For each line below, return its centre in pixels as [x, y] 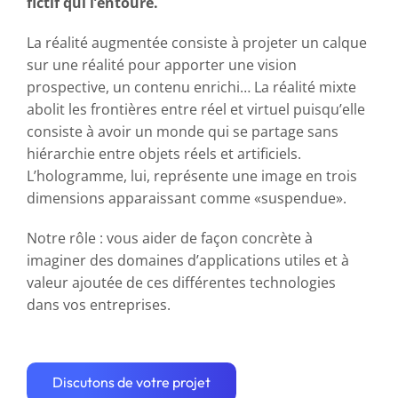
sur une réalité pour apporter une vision [162, 65]
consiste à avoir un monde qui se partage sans [183, 131]
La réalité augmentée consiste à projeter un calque [197, 43]
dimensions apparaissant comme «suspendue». [187, 198]
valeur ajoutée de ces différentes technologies [181, 283]
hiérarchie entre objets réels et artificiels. [164, 154]
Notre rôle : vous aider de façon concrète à [170, 238]
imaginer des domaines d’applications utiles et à [188, 260]
